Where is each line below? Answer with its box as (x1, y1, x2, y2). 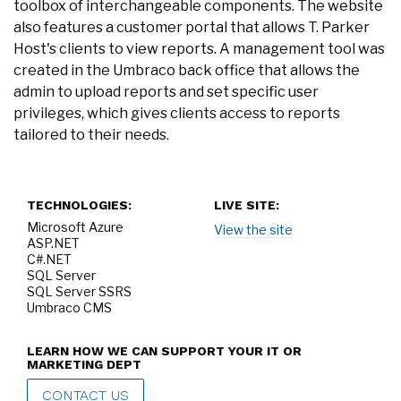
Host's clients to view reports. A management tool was (13, 40, 385, 57)
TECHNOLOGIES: (27, 198, 132, 212)
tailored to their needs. (13, 126, 169, 143)
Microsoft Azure (27, 219, 124, 235)
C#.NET (27, 252, 72, 267)
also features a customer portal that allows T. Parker (13, 19, 370, 36)
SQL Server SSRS (27, 284, 132, 299)
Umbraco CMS (27, 300, 112, 315)
